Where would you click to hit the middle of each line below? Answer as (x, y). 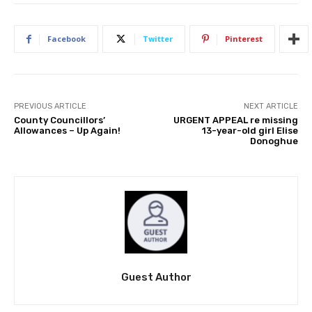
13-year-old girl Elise (250, 131)
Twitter (158, 39)
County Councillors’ (60, 120)
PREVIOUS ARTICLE (50, 107)
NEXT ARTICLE (271, 107)
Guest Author (156, 278)
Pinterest (244, 39)
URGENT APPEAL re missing (235, 120)
